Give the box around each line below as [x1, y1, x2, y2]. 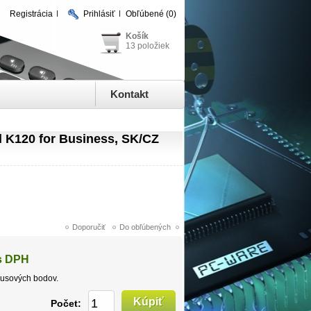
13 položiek [126, 41, 169, 51]
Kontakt [110, 88, 149, 100]
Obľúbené [126, 9, 164, 19]
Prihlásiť [83, 9, 115, 19]
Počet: [51, 297, 81, 309]
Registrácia [10, 9, 53, 19]
